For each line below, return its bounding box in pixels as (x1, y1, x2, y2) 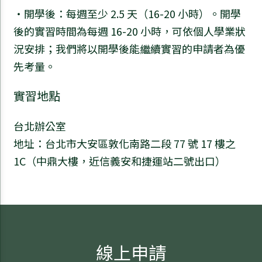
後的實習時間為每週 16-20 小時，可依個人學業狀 (13, 23, 246, 39)
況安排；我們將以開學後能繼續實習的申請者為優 (13, 41, 245, 57)
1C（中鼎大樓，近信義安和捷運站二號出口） (13, 153, 226, 169)
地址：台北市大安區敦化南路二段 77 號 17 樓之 (13, 136, 236, 151)
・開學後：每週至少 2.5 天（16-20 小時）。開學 (13, 6, 241, 22)
